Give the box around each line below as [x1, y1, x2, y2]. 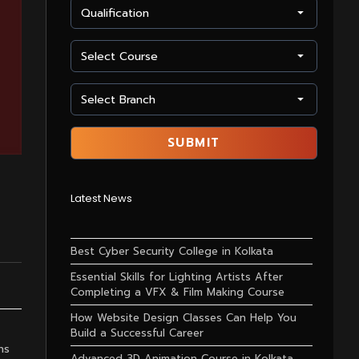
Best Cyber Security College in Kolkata [70, 244, 273, 259]
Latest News [70, 191, 132, 206]
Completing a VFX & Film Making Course [70, 284, 284, 300]
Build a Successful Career [70, 325, 204, 341]
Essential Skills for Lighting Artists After [70, 269, 283, 284]
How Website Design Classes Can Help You [70, 310, 296, 325]
